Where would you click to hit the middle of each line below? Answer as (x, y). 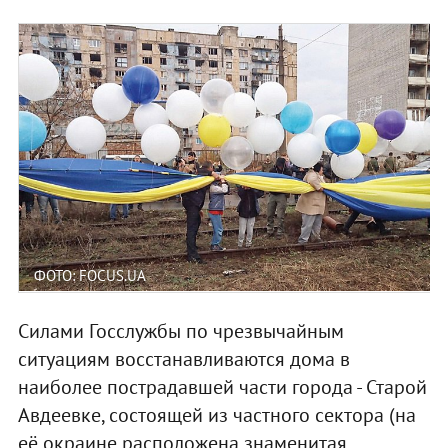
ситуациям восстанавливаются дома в (183, 358)
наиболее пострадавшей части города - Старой (222, 386)
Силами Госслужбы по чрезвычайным (180, 330)
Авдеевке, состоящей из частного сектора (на (216, 414)
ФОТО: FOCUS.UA (89, 275)
